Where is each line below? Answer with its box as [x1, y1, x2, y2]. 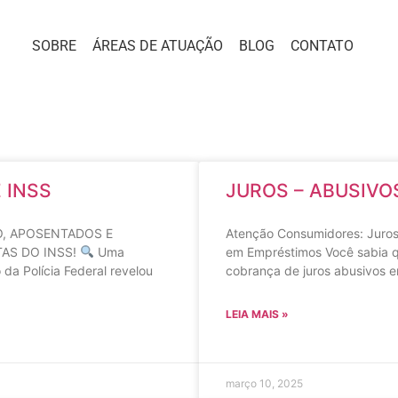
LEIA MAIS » [226, 307, 289, 321]
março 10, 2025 [226, 377, 303, 390]
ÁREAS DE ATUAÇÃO [92, 37, 224, 54]
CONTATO [291, 37, 354, 54]
